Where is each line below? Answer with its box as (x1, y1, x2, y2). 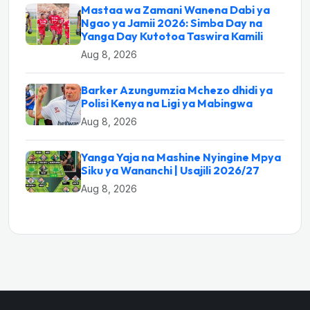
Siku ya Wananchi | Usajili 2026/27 (81, 163, 259, 178)
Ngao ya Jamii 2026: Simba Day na (81, 16, 262, 30)
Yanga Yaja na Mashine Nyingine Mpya (81, 150, 281, 165)
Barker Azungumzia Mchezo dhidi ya (81, 83, 273, 98)
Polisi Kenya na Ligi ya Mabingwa (81, 96, 253, 111)
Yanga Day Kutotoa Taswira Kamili (81, 29, 263, 44)
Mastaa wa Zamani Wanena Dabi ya (81, 3, 270, 17)
